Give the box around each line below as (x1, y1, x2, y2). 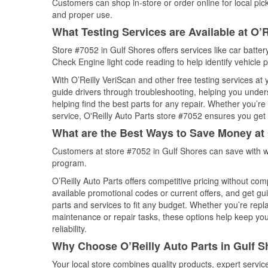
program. (52, 157, 87, 169)
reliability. (52, 223, 87, 234)
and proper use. (52, 8, 112, 20)
